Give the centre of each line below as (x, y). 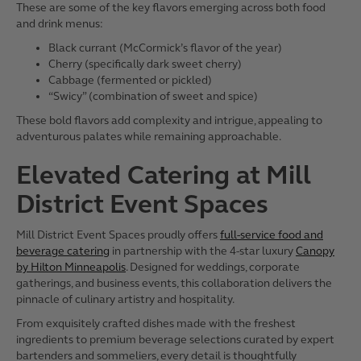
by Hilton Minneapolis (71, 267)
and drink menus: (60, 24)
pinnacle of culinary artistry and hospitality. (125, 299)
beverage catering (63, 251)
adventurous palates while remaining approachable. (149, 137)
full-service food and (272, 235)
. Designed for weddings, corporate (213, 267)
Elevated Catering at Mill (164, 175)
